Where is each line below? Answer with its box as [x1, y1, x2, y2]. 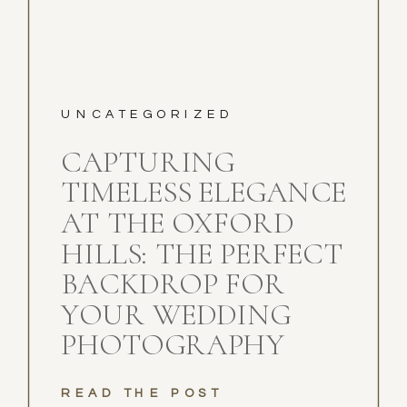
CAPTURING [61, 144, 234, 181]
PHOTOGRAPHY [61, 326, 285, 364]
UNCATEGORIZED [61, 107, 234, 121]
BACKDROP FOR [61, 265, 285, 303]
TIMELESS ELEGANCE [61, 174, 346, 212]
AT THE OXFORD [61, 204, 294, 242]
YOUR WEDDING [61, 296, 291, 333]
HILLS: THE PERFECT [61, 234, 342, 273]
